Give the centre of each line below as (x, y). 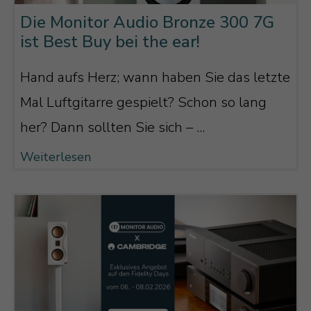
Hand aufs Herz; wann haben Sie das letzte (155, 78)
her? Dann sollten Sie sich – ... (112, 128)
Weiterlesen (55, 157)
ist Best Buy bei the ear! (110, 41)
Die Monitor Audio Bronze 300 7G (147, 22)
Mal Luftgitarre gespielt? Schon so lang (143, 103)
